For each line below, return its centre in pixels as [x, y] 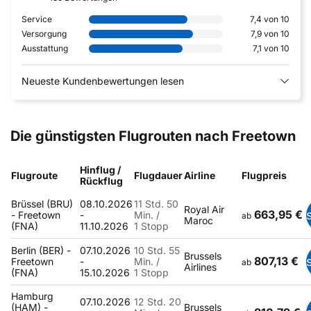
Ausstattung [45, 48]
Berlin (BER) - [41, 250]
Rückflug [101, 181]
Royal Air [204, 209]
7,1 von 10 [271, 48]
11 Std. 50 [156, 204]
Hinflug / [100, 170]
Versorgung [44, 34]
